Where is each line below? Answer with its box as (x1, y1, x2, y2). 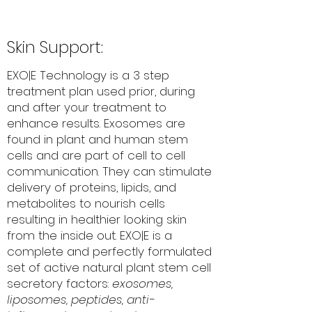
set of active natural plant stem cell (7, 259, 211, 276)
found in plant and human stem (7, 131, 188, 148)
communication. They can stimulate (7, 163, 212, 180)
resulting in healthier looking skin (7, 211, 187, 228)
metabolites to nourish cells (7, 195, 165, 212)
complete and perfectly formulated (7, 243, 212, 260)
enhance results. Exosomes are (7, 115, 185, 132)
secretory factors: (7, 275, 112, 292)
